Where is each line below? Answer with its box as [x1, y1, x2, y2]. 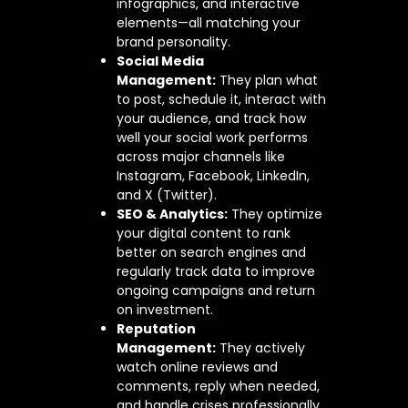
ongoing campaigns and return [117, 281, 315, 301]
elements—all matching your [117, 14, 301, 33]
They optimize [228, 205, 322, 224]
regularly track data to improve [117, 262, 315, 281]
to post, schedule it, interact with [117, 90, 326, 109]
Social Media [117, 52, 204, 71]
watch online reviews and [117, 358, 278, 377]
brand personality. [117, 33, 230, 52]
